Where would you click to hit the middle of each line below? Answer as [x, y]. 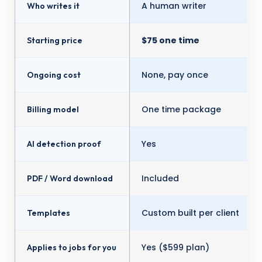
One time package [181, 109]
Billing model [53, 109]
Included [160, 178]
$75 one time [170, 40]
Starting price [55, 40]
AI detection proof [64, 144]
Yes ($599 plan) [175, 247]
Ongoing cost [54, 75]
